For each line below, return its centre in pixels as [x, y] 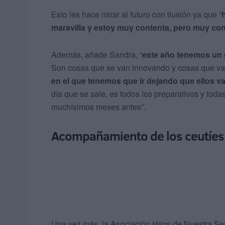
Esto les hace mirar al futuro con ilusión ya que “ [136, 15]
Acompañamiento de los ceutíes [138, 136]
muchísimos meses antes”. [98, 107]
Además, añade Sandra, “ [97, 55]
